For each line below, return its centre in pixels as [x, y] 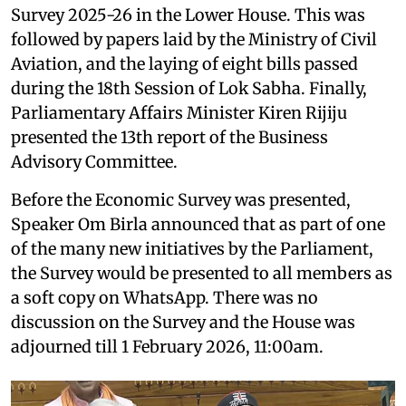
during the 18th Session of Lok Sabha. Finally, [189, 88]
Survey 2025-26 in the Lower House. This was [188, 14]
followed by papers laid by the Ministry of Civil [194, 39]
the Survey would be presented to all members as [202, 273]
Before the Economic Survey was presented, [181, 199]
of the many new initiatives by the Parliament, [192, 248]
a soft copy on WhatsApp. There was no [164, 297]
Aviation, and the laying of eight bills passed [184, 63]
